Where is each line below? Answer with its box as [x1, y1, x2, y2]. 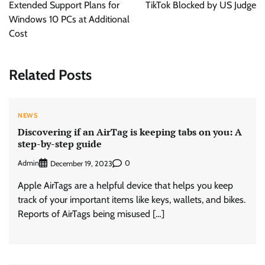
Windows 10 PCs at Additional [9, 14, 130, 25]
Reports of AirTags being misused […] [18, 208, 164, 219]
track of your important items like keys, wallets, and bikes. [18, 193, 245, 205]
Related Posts [9, 66, 92, 83]
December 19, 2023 [50, 159, 112, 168]
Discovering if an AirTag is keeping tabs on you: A [18, 125, 242, 139]
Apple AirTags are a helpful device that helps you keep [18, 179, 233, 191]
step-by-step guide [18, 137, 102, 151]
